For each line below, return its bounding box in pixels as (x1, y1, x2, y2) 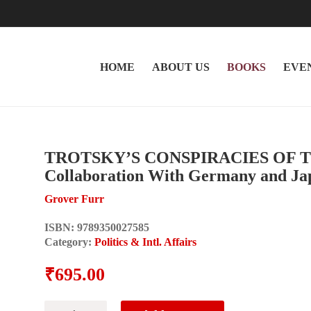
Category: (44, 235, 94, 248)
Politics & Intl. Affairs (94, 235, 196, 248)
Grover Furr (44, 192, 104, 205)
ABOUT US (152, 60, 210, 73)
